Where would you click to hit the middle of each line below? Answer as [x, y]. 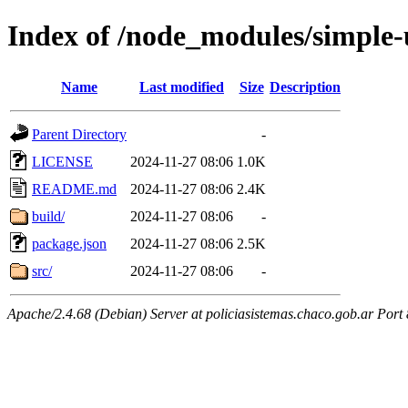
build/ [48, 216]
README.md [74, 189]
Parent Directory [79, 134]
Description [305, 87]
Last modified [182, 87]
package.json [69, 243]
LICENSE [62, 161]
